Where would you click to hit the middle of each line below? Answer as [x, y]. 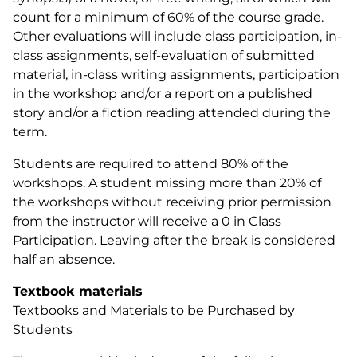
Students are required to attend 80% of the [151, 164]
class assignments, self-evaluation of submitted [164, 55]
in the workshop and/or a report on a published [163, 94]
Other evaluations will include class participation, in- [177, 36]
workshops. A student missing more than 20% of [167, 183]
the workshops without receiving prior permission [172, 202]
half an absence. [64, 259]
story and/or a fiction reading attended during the [172, 113]
